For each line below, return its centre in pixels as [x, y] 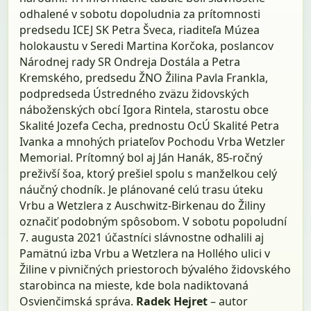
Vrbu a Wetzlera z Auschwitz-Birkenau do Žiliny [143, 205]
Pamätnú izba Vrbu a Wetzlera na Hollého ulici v [145, 253]
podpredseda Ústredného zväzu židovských [135, 93]
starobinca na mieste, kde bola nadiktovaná [134, 285]
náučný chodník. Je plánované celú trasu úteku [142, 189]
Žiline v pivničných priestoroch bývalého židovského [155, 269]
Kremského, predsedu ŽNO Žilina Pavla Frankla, [144, 77]
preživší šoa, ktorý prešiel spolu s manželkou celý [149, 173]
